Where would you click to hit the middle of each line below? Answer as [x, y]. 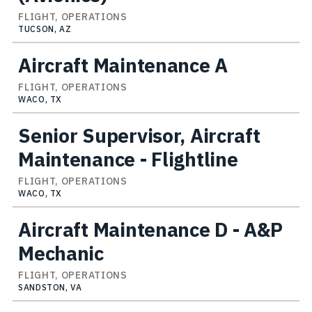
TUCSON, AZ [45, 29]
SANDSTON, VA [50, 287]
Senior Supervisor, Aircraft [139, 135]
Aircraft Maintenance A [123, 65]
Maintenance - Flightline [128, 159]
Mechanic [61, 253]
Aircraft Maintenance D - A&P [150, 229]
